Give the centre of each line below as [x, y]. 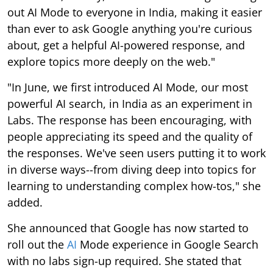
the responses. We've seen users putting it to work [136, 153]
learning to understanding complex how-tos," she [134, 186]
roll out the [37, 244]
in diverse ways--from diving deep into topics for [132, 169]
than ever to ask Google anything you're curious [130, 28]
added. [25, 202]
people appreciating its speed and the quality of [130, 136]
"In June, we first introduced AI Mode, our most [128, 87]
